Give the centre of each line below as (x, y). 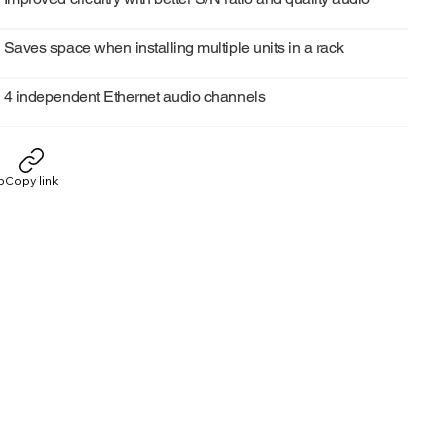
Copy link (31, 181)
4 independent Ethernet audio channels (134, 96)
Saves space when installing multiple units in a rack (173, 47)
